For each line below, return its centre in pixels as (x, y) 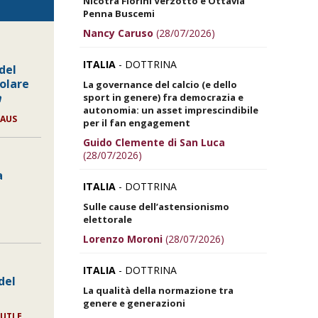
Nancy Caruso (118, 33)
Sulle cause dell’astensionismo (156, 206)
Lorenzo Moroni (123, 238)
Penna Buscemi (119, 13)
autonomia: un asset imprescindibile (171, 110)
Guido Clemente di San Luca (154, 142)
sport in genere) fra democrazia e (163, 97)
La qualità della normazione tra (158, 290)
